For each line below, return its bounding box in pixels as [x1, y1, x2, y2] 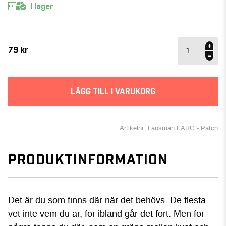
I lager [30, 2, 53, 11]
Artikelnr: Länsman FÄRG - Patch [120, 123, 218, 132]
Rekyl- [177, 46, 196, 55]
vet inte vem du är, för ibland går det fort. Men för [8, 207, 204, 220]
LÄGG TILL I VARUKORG [71, 87, 155, 96]
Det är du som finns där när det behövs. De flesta [8, 194, 206, 206]
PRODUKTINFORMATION [8, 153, 168, 167]
